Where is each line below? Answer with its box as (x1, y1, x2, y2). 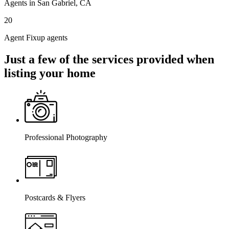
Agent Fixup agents (4, 33, 67, 42)
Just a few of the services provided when (4, 52, 214, 66)
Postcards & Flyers (25, 193, 85, 202)
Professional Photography (25, 133, 107, 142)
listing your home (4, 66, 96, 80)
